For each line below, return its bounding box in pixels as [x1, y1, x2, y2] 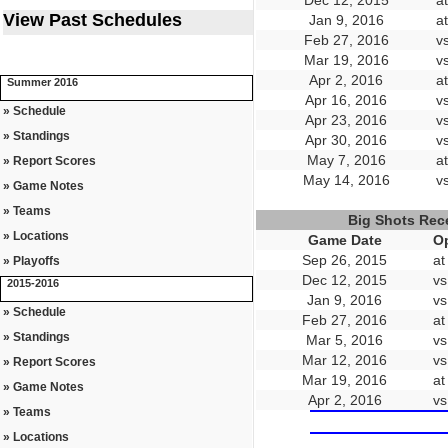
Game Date [307, 232, 382, 248]
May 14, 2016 [302, 172, 390, 188]
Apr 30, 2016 [305, 132, 387, 148]
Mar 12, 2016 [302, 352, 387, 368]
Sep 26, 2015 [302, 252, 387, 268]
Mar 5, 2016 [306, 332, 383, 348]
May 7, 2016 [306, 152, 386, 168]
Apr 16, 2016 [305, 92, 387, 108]
